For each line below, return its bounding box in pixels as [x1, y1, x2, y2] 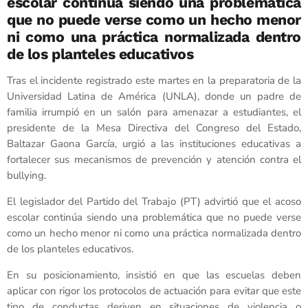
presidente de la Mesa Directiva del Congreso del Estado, [7, 121, 301, 135]
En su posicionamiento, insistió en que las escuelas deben [7, 268, 301, 283]
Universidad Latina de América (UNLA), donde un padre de [7, 89, 301, 104]
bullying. [7, 168, 46, 183]
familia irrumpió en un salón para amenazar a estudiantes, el [7, 105, 301, 120]
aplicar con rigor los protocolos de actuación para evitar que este [7, 284, 301, 298]
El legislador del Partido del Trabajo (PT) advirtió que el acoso [7, 195, 301, 209]
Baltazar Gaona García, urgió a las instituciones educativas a [7, 137, 301, 151]
